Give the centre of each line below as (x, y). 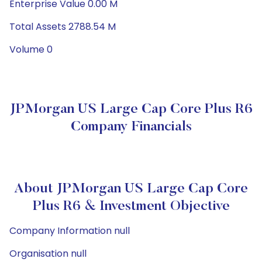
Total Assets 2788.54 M (63, 27)
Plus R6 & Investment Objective (131, 206)
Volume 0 (31, 49)
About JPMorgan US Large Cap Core (131, 189)
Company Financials (131, 127)
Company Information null (70, 231)
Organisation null (48, 254)
